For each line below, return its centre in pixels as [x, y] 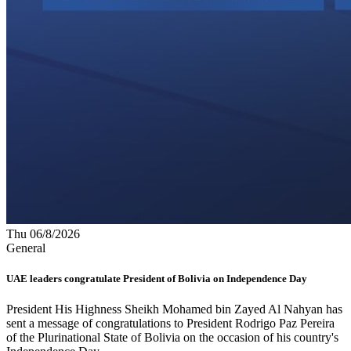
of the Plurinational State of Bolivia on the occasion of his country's [172, 337]
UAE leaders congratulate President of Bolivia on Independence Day [157, 278]
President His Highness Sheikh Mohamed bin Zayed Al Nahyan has [174, 309]
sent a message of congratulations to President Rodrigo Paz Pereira [170, 323]
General [26, 248]
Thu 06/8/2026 [43, 233]
